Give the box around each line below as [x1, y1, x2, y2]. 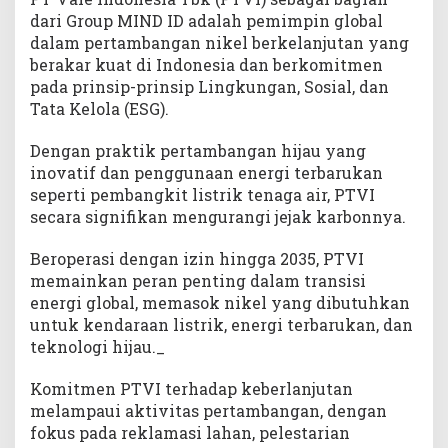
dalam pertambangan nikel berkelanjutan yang [30, 32, 409, 54]
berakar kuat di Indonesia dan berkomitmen [30, 54, 383, 76]
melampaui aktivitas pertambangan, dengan [30, 400, 387, 422]
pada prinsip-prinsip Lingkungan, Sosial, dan [30, 76, 389, 98]
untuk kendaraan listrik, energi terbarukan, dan [30, 314, 413, 336]
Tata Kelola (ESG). [30, 98, 169, 120]
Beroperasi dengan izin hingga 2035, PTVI [30, 248, 364, 270]
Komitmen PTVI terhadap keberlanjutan [30, 378, 353, 400]
